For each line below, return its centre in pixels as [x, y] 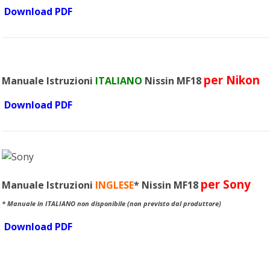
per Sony [226, 184]
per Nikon [232, 80]
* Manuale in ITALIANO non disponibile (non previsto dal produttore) [112, 204]
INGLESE [115, 185]
